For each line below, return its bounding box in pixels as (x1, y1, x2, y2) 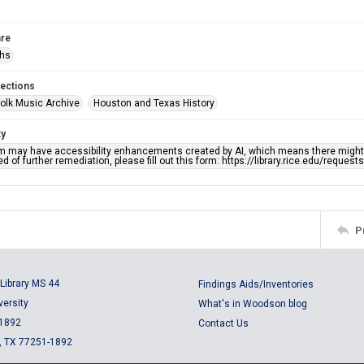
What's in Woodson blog (198, 298, 307, 310)
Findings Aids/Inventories (198, 279, 314, 290)
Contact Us (198, 318, 249, 329)
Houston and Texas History (93, 97, 214, 109)
